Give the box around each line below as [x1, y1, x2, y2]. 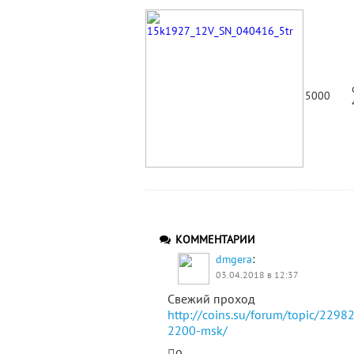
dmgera [216, 252, 252, 266]
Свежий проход [168, 291, 255, 307]
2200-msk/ [168, 322, 228, 338]
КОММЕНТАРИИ [172, 232, 255, 247]
